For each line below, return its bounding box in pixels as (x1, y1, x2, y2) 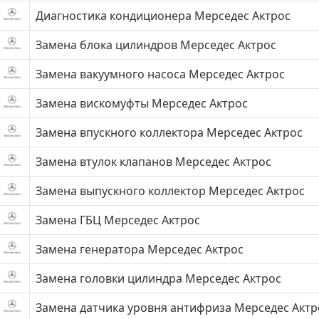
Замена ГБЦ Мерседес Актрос (36, 212, 200, 228)
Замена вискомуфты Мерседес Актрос (36, 95, 248, 111)
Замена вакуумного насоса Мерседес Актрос (36, 66, 285, 82)
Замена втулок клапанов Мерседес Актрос (36, 154, 271, 169)
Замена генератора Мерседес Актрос (36, 241, 244, 257)
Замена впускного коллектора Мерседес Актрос (36, 125, 303, 140)
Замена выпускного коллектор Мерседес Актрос (36, 183, 305, 199)
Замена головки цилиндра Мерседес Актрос (36, 271, 281, 286)
